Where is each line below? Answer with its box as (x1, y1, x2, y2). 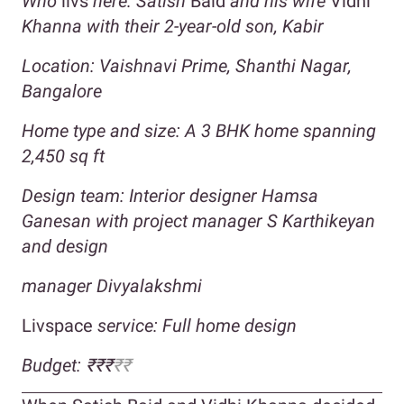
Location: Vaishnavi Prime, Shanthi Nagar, (22, 55, 352, 78)
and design (22, 235, 108, 258)
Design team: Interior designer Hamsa (22, 185, 318, 207)
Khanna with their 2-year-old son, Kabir (22, 15, 324, 38)
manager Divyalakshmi (22, 275, 202, 298)
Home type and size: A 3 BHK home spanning (22, 120, 376, 142)
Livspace (22, 315, 93, 337)
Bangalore (22, 80, 102, 103)
